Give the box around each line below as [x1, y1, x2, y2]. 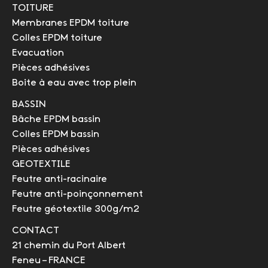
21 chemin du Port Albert [12, 241, 126, 251]
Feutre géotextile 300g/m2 [12, 205, 139, 214]
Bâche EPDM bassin [12, 115, 100, 124]
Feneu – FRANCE [12, 256, 86, 266]
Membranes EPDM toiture [12, 18, 129, 28]
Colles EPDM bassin [12, 130, 99, 139]
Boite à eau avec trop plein [12, 78, 136, 87]
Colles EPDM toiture [12, 33, 102, 42]
